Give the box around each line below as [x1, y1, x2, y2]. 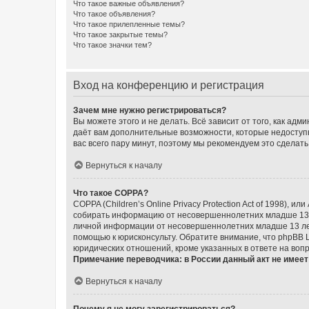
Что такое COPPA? [73, 188, 148, 198]
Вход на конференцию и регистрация [73, 79, 264, 91]
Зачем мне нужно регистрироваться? [73, 105, 226, 115]
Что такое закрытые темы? [73, 30, 168, 39]
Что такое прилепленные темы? [73, 19, 185, 28]
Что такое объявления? [73, 9, 155, 18]
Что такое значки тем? [73, 40, 152, 49]
